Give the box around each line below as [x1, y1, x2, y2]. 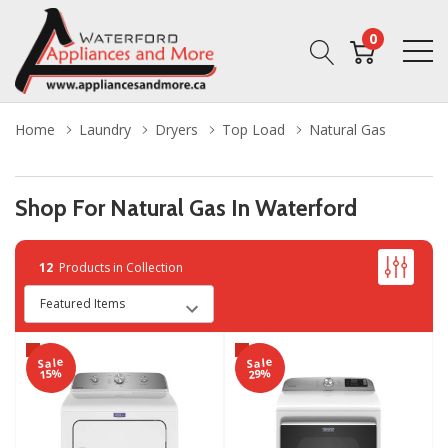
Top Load [222, 120, 285, 139]
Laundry [79, 120, 131, 139]
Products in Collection [53, 258, 183, 276]
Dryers [155, 120, 198, 139]
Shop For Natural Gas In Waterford [15, 194, 357, 222]
